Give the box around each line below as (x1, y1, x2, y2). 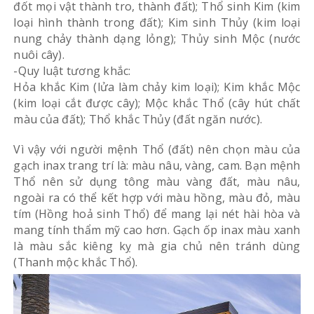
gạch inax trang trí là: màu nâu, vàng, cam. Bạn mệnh (13, 157, 301, 173)
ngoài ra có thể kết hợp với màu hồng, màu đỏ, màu (13, 189, 301, 205)
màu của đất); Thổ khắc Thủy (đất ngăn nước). (13, 111, 263, 127)
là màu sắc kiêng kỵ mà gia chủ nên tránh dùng (13, 238, 301, 254)
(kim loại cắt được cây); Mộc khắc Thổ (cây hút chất (13, 95, 301, 111)
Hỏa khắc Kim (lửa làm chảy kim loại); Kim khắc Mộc (13, 78, 301, 95)
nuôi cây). (13, 46, 64, 62)
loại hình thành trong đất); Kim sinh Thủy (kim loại (13, 14, 301, 30)
